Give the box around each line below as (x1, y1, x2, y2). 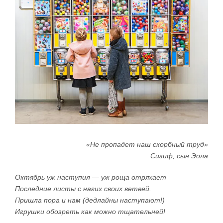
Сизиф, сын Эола (150, 151, 208, 160)
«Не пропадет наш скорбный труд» (86, 140, 208, 148)
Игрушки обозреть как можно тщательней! (15, 207, 165, 216)
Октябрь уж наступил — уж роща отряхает (15, 173, 166, 181)
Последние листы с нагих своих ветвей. (15, 184, 151, 193)
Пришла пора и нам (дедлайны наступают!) (15, 196, 165, 204)
